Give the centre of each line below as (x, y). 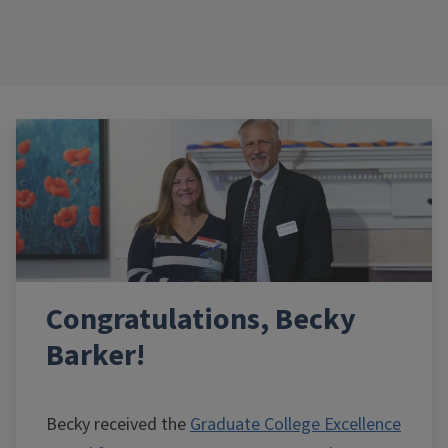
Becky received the (118, 424)
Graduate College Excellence (295, 424)
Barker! (95, 355)
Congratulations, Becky (201, 319)
